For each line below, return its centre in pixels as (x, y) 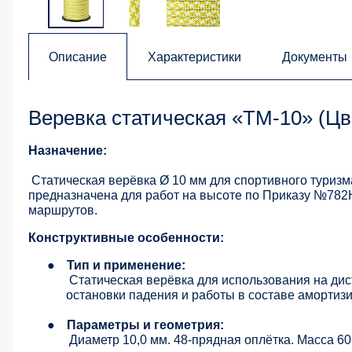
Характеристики (194, 57)
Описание (78, 57)
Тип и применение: (126, 266)
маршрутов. (63, 211)
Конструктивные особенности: (126, 238)
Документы (315, 57)
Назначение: (68, 151)
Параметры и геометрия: (145, 325)
